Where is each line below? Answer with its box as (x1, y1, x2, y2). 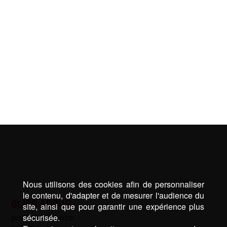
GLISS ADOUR (11, 198, 71, 210)
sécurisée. (22, 211, 60, 223)
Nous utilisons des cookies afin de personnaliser (22, 178, 205, 190)
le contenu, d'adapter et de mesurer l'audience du (22, 189, 205, 201)
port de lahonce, (11, 211, 77, 223)
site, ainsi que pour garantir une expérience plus (22, 200, 205, 212)
